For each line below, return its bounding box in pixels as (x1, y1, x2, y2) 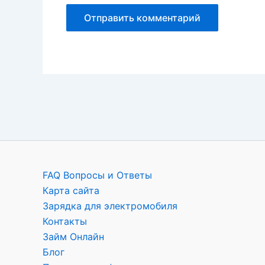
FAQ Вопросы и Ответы (43, 169, 152, 181)
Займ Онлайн (43, 231, 104, 243)
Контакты (43, 215, 87, 227)
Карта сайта (43, 185, 99, 196)
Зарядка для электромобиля (43, 200, 177, 212)
